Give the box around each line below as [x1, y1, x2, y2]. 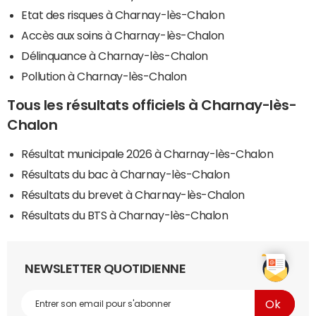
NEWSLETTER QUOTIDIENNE [25, 262, 186, 276]
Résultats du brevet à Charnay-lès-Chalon [21, 189, 245, 201]
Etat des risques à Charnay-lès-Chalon [21, 9, 225, 21]
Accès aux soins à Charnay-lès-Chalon [21, 30, 224, 42]
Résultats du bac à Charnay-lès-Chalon [21, 169, 230, 181]
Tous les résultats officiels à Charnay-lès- [7, 98, 297, 113]
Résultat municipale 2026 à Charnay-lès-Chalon [21, 148, 274, 160]
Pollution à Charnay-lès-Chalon [21, 71, 187, 83]
